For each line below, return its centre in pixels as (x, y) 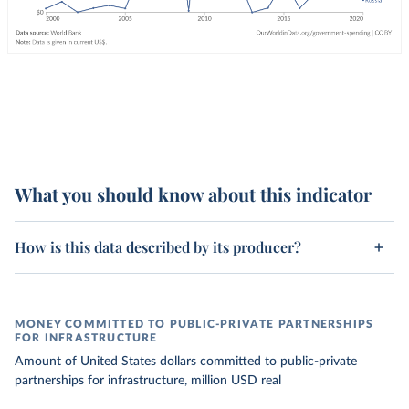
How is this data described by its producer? (158, 247)
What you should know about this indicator (193, 194)
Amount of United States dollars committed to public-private (186, 362)
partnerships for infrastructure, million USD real (148, 381)
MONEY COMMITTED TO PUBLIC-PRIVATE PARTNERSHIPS (194, 324)
